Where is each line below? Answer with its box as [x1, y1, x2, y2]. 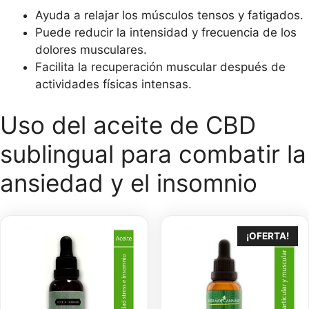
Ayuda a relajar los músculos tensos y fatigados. [35, 8, 303, 22]
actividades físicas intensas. [35, 77, 192, 91]
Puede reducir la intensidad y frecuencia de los [35, 25, 297, 39]
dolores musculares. [35, 42, 147, 57]
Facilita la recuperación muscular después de [35, 59, 286, 74]
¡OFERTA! [246, 230, 289, 241]
